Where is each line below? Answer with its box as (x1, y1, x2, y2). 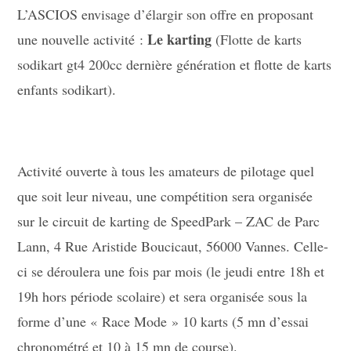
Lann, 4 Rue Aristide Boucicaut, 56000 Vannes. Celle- (17, 237, 329, 255)
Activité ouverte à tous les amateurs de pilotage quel (17, 161, 315, 180)
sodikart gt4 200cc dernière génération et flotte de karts (17, 55, 332, 74)
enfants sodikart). (17, 80, 117, 99)
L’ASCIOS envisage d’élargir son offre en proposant (17, 5, 314, 24)
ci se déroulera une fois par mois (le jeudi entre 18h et (17, 262, 325, 280)
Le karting (147, 29, 212, 49)
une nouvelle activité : (17, 30, 148, 49)
